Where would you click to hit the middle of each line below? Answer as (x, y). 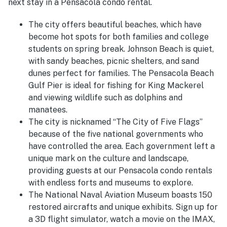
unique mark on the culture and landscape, (108, 158)
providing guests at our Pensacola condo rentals (120, 170)
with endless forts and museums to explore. (111, 182)
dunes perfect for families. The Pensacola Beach (121, 73)
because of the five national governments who (116, 134)
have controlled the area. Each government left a (122, 146)
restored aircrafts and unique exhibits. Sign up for (123, 207)
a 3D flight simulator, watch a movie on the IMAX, (122, 219)
